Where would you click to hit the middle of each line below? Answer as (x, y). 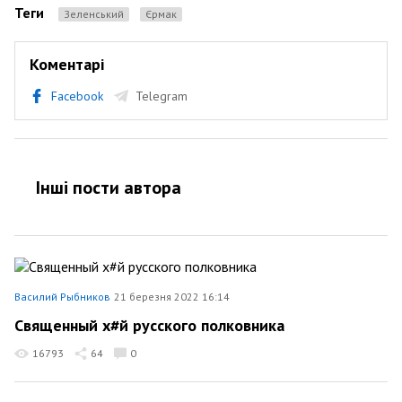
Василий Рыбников (62, 296)
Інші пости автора (109, 187)
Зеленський (97, 13)
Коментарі (67, 64)
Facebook (77, 96)
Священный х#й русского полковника (149, 325)
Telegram (162, 96)
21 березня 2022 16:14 (172, 296)
